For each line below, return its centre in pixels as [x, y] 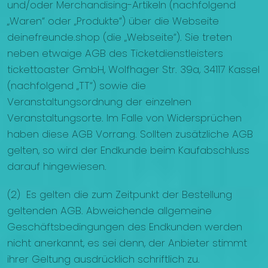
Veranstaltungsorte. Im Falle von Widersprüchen [124, 118]
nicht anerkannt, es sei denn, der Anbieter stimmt [127, 243]
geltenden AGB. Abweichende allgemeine [109, 211]
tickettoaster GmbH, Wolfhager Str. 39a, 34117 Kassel [133, 70]
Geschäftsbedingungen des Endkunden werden [125, 227]
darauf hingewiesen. [57, 167]
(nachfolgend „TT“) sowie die [77, 86]
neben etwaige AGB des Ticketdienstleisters [115, 54]
